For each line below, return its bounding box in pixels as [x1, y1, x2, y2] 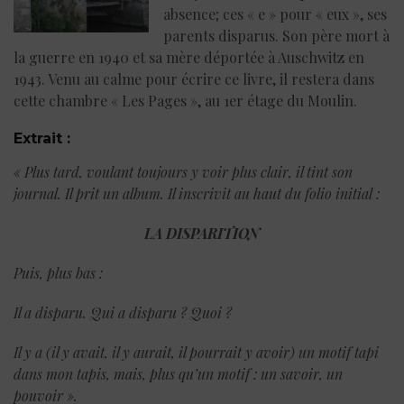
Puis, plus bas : [14, 263, 103, 283]
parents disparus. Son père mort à [163, 26, 390, 46]
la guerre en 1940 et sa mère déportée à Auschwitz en [14, 48, 364, 68]
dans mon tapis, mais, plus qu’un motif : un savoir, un [14, 364, 343, 384]
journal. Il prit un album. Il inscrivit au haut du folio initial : [14, 184, 380, 204]
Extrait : [14, 130, 75, 148]
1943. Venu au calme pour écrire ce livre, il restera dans [14, 69, 374, 89]
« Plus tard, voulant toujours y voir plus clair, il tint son [14, 162, 353, 182]
